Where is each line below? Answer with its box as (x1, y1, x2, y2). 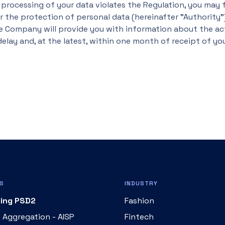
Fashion (125, 195, 154, 206)
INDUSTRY (125, 179, 158, 187)
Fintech (125, 211, 154, 222)
